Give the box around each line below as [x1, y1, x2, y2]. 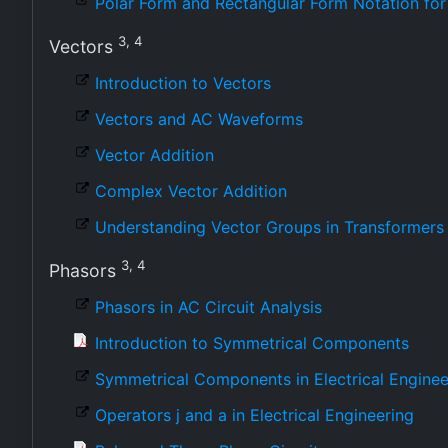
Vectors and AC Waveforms [95, 109, 303, 129]
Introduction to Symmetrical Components [95, 333, 409, 353]
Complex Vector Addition [95, 181, 287, 201]
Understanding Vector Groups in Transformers [95, 217, 444, 237]
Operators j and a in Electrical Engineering [95, 405, 414, 425]
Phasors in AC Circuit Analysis [95, 297, 322, 317]
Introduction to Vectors [95, 73, 271, 93]
